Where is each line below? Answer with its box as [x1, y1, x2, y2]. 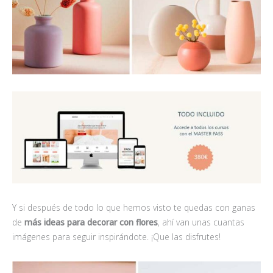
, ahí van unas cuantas [158, 216, 244, 228]
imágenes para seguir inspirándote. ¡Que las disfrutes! [12, 230, 221, 243]
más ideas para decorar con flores [24, 216, 158, 228]
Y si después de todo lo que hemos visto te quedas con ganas [12, 201, 255, 213]
